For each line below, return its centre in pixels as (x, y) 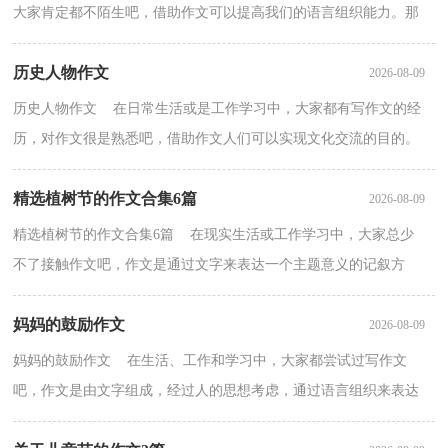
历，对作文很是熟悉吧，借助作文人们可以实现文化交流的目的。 (216, 139)
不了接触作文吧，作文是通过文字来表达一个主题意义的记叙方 (209, 265)
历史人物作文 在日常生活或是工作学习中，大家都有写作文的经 (217, 109)
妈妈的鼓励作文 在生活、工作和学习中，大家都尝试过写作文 (210, 361)
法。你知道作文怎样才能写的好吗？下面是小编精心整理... (194, 295)
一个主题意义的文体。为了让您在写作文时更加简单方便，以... (208, 421)
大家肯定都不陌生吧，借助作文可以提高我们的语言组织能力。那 (216, 13)
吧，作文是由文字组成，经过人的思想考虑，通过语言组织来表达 (216, 391)
